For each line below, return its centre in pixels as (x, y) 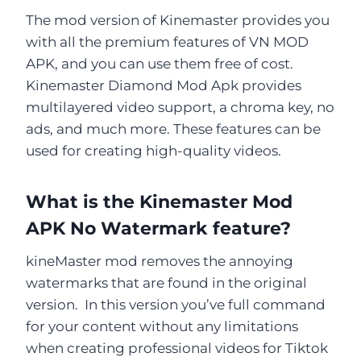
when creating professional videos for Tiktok (177, 348)
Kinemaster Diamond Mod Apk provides (164, 85)
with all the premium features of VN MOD (167, 41)
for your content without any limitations (162, 326)
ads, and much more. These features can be (173, 129)
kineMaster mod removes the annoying (160, 261)
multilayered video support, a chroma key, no (180, 107)
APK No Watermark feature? (158, 228)
